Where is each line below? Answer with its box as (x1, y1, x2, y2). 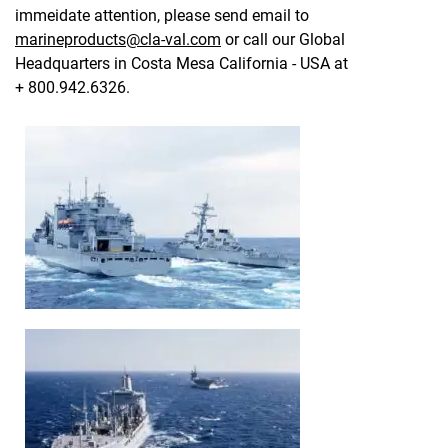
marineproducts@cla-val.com (15, 30, 221, 49)
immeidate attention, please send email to (15, 6, 309, 25)
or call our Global (221, 30, 345, 49)
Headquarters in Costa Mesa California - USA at (15, 54, 348, 73)
